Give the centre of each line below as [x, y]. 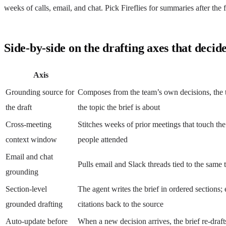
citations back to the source [121, 204]
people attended [103, 139]
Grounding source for [40, 92]
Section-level [26, 189]
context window [31, 139]
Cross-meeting [29, 124]
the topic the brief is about [119, 107]
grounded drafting [34, 204]
